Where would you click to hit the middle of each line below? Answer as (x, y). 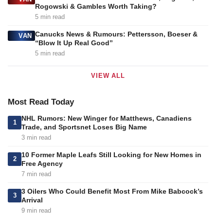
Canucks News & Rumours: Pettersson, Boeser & (116, 34)
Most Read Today (41, 102)
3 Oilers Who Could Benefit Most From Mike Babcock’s (112, 191)
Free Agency (42, 164)
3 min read (36, 138)
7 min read (36, 174)
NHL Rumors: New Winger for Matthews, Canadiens (107, 118)
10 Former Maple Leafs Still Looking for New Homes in (111, 155)
